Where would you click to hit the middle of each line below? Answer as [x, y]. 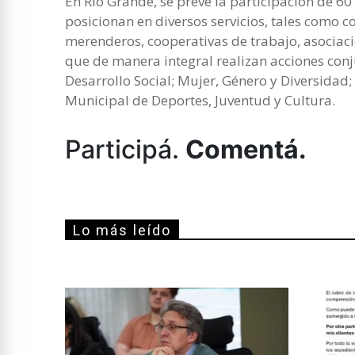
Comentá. [246, 149]
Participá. [125, 149]
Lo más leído [122, 230]
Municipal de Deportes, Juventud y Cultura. [200, 100]
